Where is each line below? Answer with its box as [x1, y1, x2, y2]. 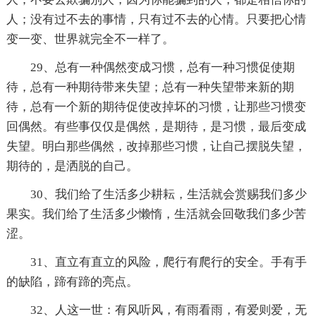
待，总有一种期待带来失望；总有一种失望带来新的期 [6, 80, 294, 94]
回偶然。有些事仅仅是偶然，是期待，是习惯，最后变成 [6, 119, 306, 133]
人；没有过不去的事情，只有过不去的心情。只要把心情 [6, 12, 306, 26]
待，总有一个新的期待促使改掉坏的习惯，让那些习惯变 [6, 99, 306, 114]
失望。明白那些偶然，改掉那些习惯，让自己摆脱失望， [6, 139, 306, 153]
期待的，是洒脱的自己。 [6, 159, 138, 173]
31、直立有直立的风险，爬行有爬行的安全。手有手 [30, 255, 307, 269]
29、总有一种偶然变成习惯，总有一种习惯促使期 [30, 60, 295, 74]
